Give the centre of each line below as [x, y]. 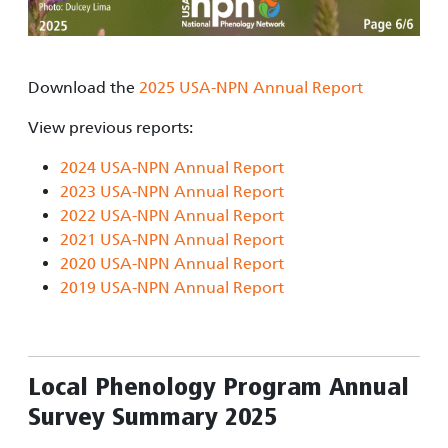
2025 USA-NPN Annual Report [251, 88]
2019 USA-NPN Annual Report [172, 288]
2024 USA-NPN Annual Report [172, 168]
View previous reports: [112, 128]
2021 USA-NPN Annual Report [172, 240]
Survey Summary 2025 [152, 418]
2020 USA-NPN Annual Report [172, 264]
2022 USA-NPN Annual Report [172, 216]
